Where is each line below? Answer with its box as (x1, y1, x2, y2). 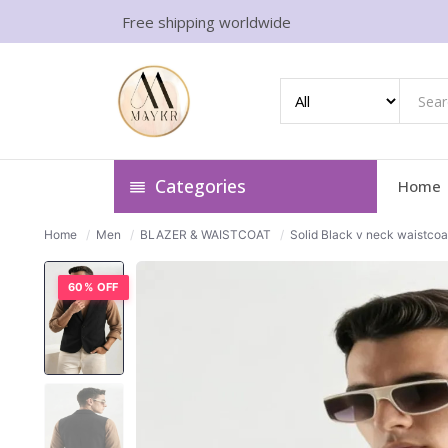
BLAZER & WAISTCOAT (140, 227, 271, 242)
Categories (150, 174, 246, 198)
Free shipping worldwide (122, 11, 291, 32)
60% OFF (68, 280, 119, 294)
